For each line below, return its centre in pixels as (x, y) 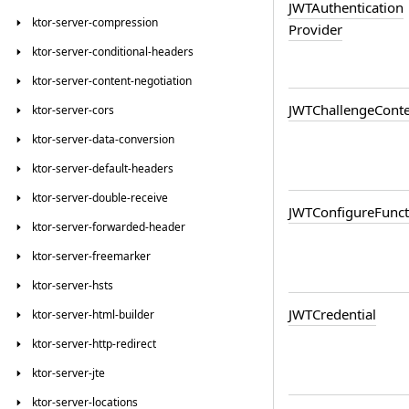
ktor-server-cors (73, 110)
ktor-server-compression (95, 22)
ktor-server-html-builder (93, 315)
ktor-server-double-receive (100, 198)
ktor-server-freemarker (91, 256)
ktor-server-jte (68, 373)
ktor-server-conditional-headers (113, 52)
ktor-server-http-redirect (94, 344)
